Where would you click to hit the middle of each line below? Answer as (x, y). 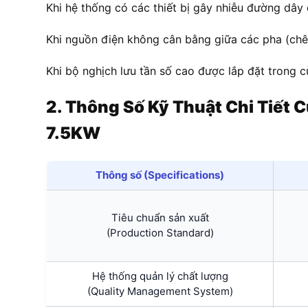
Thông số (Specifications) (160, 175)
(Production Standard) (160, 232)
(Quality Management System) (160, 291)
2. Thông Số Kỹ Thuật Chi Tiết (170, 107)
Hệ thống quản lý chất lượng (160, 276)
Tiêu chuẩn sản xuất (160, 217)
